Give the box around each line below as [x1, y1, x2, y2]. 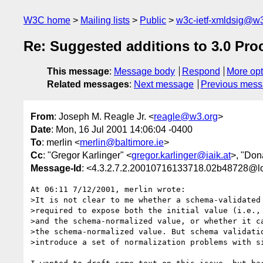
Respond [181, 66, 220, 77]
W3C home [23, 15, 70, 25]
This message [47, 66, 109, 77]
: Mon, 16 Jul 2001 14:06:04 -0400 [51, 124, 193, 134]
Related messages [47, 79, 129, 90]
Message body [114, 66, 175, 77]
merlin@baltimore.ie [80, 137, 164, 147]
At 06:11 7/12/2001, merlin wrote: [31, 184, 186, 194]
